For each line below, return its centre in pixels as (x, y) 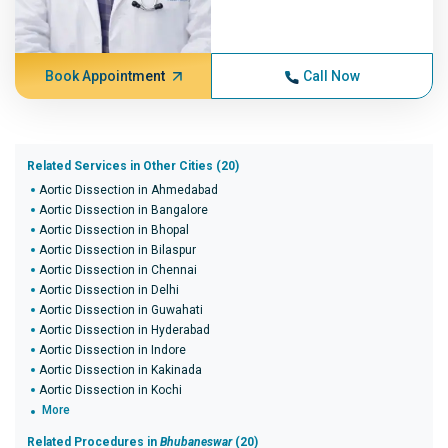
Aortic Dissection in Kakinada (120, 370)
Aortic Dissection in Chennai (118, 270)
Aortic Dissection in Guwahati (121, 310)
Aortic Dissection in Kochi (110, 390)
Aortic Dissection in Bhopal (114, 230)
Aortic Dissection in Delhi (109, 290)
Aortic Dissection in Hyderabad (124, 330)
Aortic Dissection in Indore (112, 350)
